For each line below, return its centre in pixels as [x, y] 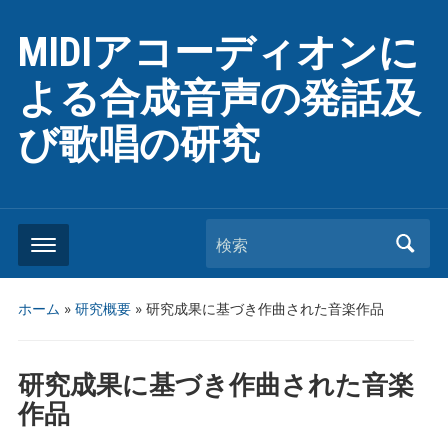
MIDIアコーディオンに [218, 52]
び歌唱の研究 [138, 144]
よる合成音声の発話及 [219, 98]
